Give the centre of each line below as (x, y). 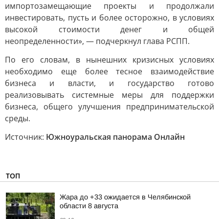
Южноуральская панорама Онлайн (115, 137)
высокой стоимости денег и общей (109, 29)
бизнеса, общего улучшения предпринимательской (109, 107)
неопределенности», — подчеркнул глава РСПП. (97, 41)
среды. (18, 118)
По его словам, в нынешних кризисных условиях (109, 60)
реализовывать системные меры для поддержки (109, 95)
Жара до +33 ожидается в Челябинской (125, 197)
